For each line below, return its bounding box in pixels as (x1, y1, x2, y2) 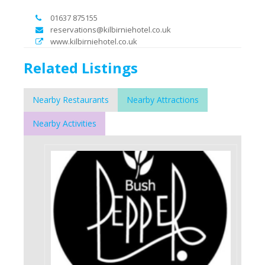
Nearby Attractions (127, 93, 199, 105)
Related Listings (24, 57, 138, 77)
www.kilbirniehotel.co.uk (50, 35, 137, 47)
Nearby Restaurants (33, 93, 109, 105)
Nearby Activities (33, 117, 96, 129)
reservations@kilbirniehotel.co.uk (50, 24, 171, 35)
